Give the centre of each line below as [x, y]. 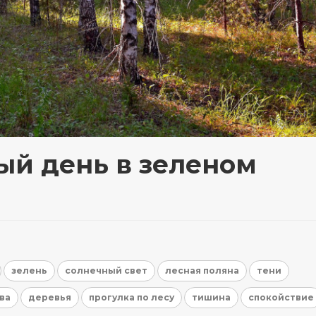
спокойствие [281, 298]
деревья [50, 298]
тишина [211, 298]
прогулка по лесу [132, 298]
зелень [29, 271]
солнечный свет [106, 271]
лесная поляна [202, 271]
